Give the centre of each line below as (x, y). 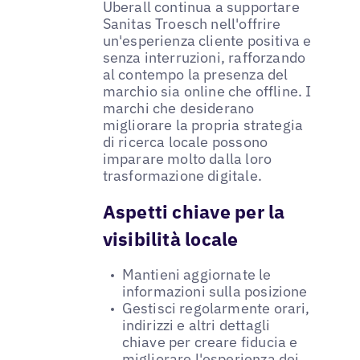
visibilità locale (170, 239)
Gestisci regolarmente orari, (216, 309)
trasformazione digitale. (182, 176)
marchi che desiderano (178, 108)
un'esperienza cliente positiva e (207, 41)
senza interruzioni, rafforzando (204, 58)
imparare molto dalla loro (187, 159)
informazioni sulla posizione (215, 292)
